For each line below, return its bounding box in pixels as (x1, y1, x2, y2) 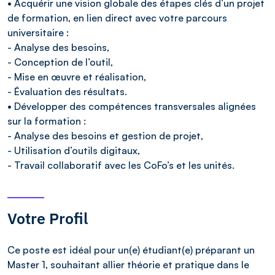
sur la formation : (7, 114, 86, 127)
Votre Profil (7, 207, 88, 228)
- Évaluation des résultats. (7, 85, 127, 98)
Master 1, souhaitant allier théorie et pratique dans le (7, 258, 249, 271)
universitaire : (7, 26, 69, 39)
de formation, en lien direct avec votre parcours (7, 11, 227, 24)
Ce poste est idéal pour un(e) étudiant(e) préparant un (7, 243, 255, 256)
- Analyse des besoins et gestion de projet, (7, 129, 203, 142)
